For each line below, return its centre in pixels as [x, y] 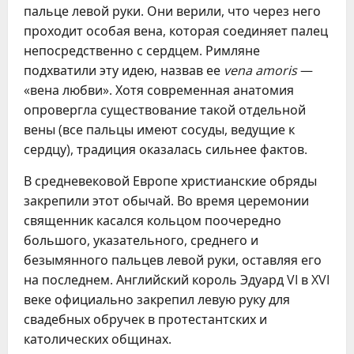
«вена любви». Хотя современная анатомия [159, 90]
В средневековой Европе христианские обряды [170, 181]
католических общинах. [98, 339]
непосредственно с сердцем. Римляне [142, 51]
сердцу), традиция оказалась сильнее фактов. [166, 150]
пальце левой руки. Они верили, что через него [172, 11]
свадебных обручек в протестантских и [145, 320]
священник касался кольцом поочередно [153, 221]
